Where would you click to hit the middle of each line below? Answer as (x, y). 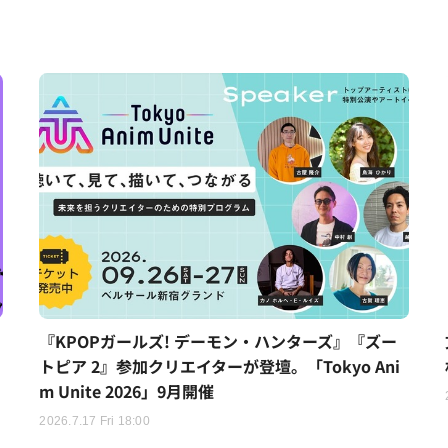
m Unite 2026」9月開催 (127, 390)
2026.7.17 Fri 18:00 (94, 420)
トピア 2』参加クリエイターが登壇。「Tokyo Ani (220, 365)
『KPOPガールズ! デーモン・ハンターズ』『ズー (218, 340)
